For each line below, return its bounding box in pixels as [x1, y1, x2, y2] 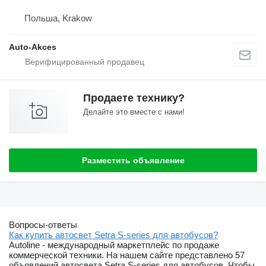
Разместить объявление [81, 155, 185, 165]
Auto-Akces [9, 42, 56, 52]
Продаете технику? [83, 91, 185, 104]
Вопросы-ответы [9, 220, 77, 230]
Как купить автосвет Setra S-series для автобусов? [9, 230, 218, 240]
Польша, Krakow [24, 12, 92, 23]
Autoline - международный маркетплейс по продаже [9, 240, 219, 251]
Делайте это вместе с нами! [83, 107, 185, 116]
